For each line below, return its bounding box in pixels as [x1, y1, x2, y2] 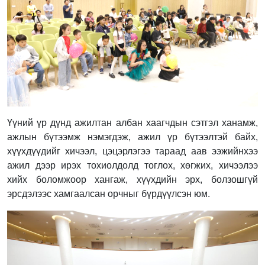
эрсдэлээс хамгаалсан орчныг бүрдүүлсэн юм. [7, 188, 210, 199]
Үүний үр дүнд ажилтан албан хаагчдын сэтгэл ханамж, [7, 117, 258, 128]
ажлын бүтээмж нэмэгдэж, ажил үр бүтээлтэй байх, [7, 131, 258, 142]
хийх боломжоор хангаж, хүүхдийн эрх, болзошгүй [7, 174, 258, 185]
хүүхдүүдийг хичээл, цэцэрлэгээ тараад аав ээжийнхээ [7, 146, 258, 156]
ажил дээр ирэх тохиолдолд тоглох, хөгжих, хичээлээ [7, 160, 258, 170]
